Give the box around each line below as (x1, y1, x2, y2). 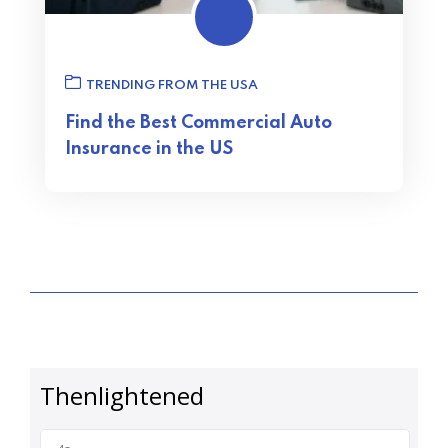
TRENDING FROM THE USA (86, 79, 258, 92)
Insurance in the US (65, 140, 233, 158)
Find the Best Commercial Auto (65, 114, 332, 132)
